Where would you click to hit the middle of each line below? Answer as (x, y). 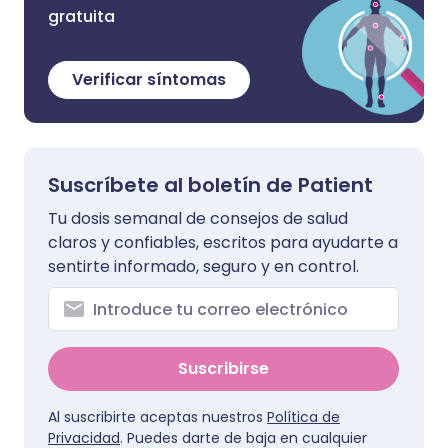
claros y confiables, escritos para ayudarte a (223, 242)
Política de (303, 417)
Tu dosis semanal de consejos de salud (198, 218)
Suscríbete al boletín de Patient (210, 185)
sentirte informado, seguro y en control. (203, 266)
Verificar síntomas (149, 79)
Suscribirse (223, 368)
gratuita (81, 16)
